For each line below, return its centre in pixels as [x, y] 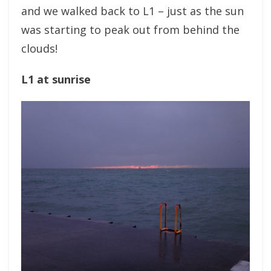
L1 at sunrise [56, 79]
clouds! [39, 48]
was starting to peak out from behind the [130, 30]
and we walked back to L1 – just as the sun [132, 11]
